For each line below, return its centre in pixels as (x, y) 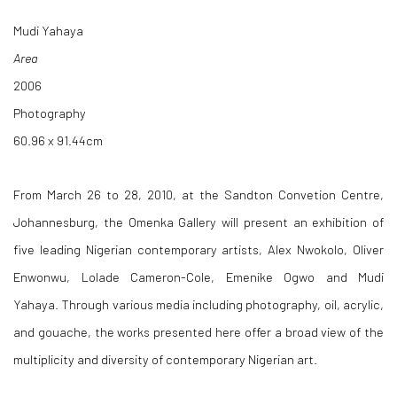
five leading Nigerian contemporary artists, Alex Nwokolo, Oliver (198, 249)
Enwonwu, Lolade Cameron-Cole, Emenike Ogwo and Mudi (198, 276)
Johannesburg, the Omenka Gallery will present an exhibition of (198, 222)
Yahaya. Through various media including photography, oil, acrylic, (198, 304)
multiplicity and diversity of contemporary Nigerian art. (165, 359)
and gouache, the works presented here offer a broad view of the (198, 331)
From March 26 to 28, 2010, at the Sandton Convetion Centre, (198, 194)
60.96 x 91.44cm (58, 140)
